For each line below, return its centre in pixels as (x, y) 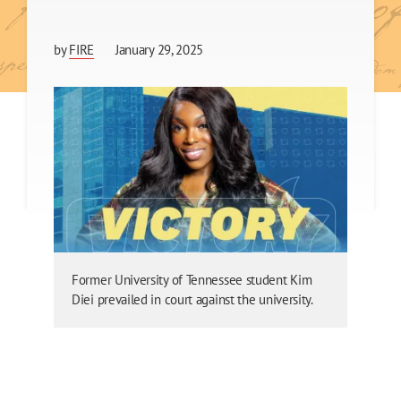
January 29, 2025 (159, 50)
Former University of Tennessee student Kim (192, 279)
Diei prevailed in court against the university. (192, 299)
